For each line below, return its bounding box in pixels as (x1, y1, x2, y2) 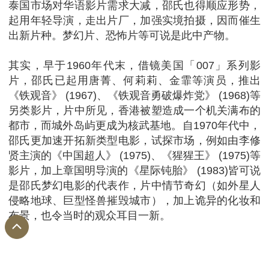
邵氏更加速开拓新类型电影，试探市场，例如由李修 (8, 134, 261, 147)
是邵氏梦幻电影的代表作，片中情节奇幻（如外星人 (8, 180, 261, 192)
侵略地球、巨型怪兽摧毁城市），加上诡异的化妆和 (8, 195, 261, 207)
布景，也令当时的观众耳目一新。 (8, 210, 171, 222)
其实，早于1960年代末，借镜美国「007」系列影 (8, 59, 261, 72)
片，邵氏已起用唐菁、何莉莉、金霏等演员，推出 (8, 74, 261, 87)
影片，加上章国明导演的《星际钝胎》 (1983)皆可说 (8, 165, 261, 177)
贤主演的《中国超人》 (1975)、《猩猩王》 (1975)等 (8, 150, 261, 162)
